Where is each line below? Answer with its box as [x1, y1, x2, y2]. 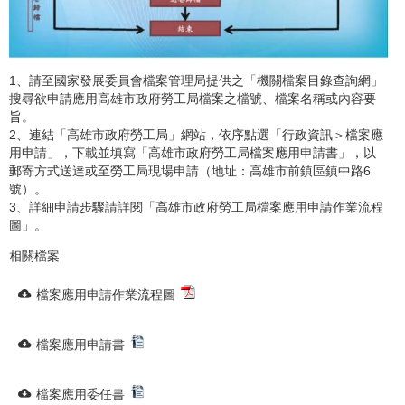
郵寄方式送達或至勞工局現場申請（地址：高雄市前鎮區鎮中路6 [9, 164, 371, 179]
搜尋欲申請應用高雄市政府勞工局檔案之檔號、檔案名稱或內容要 [9, 91, 376, 107]
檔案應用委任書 [36, 387, 125, 401]
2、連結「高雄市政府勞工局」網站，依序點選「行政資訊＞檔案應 [9, 127, 383, 143]
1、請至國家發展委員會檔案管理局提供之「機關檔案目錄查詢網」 [9, 73, 383, 89]
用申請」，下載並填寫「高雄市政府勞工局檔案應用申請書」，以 [9, 146, 376, 161]
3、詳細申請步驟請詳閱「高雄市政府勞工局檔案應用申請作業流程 [9, 200, 383, 215]
